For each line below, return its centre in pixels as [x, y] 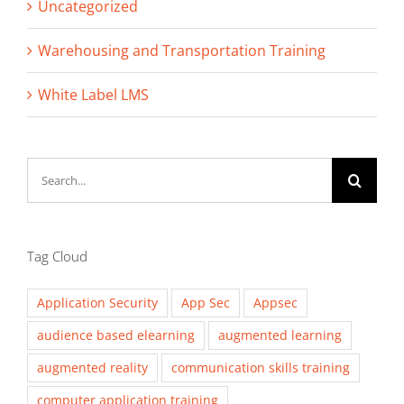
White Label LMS [93, 95]
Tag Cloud [57, 257]
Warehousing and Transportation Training [182, 51]
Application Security [97, 302]
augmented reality [92, 367]
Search [50, 170]
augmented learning [280, 335]
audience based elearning [116, 335]
